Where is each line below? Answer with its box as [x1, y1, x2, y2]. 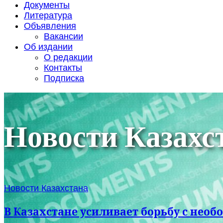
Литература [24, 10, 72, 21]
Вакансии [44, 31, 83, 42]
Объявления [24, 21, 76, 31]
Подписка [44, 73, 84, 84]
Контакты [44, 63, 82, 73]
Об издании [24, 42, 73, 52]
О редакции [44, 52, 93, 63]
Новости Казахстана [4, 183, 88, 194]
